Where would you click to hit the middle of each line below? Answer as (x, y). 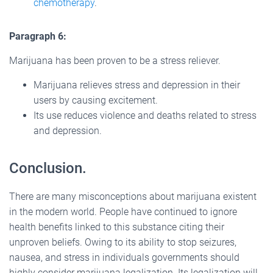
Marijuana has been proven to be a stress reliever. (115, 60)
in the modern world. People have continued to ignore (123, 211)
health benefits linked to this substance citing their (117, 227)
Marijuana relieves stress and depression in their (137, 85)
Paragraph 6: (38, 36)
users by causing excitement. (96, 100)
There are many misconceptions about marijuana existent (133, 196)
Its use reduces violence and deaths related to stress (145, 115)
